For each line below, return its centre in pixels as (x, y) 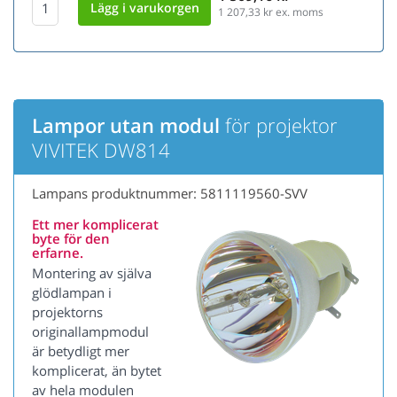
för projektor (279, 125)
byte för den (71, 239)
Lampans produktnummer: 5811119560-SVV (170, 194)
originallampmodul (90, 332)
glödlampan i (72, 293)
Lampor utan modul (126, 125)
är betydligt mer (81, 351)
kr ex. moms (292, 12)
